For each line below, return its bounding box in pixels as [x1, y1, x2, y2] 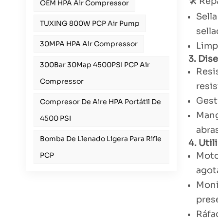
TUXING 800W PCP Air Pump [39, 19, 140, 28]
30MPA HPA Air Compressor [39, 39, 138, 49]
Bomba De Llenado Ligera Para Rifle [39, 134, 162, 144]
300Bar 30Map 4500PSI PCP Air [39, 60, 150, 69]
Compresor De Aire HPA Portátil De [39, 97, 161, 106]
